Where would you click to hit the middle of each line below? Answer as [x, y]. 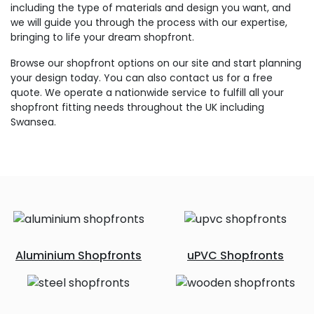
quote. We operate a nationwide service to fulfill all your [147, 93]
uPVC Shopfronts [235, 255]
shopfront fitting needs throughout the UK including [137, 107]
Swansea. [33, 122]
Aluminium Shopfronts [78, 255]
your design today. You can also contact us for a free [142, 78]
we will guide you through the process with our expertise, [149, 22]
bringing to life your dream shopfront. [102, 37]
